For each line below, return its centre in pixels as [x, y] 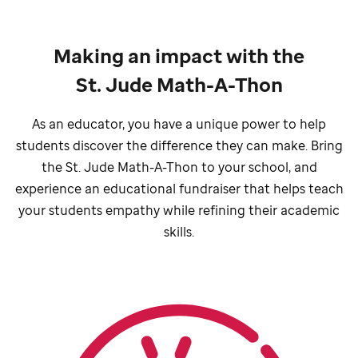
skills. [179, 232]
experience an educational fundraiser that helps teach [179, 189]
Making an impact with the [179, 56]
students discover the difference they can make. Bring [179, 145]
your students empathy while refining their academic [179, 210]
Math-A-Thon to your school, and [215, 167]
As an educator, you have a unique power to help [179, 124]
